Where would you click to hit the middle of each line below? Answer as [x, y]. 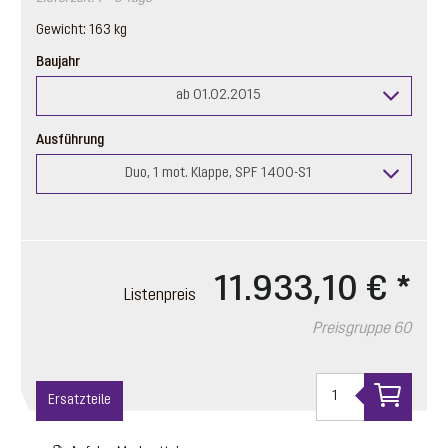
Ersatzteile [79, 400]
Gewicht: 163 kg [81, 30]
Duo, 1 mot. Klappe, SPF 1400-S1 [218, 173]
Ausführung [69, 140]
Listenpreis [162, 295]
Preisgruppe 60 [362, 328]
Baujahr [57, 62]
